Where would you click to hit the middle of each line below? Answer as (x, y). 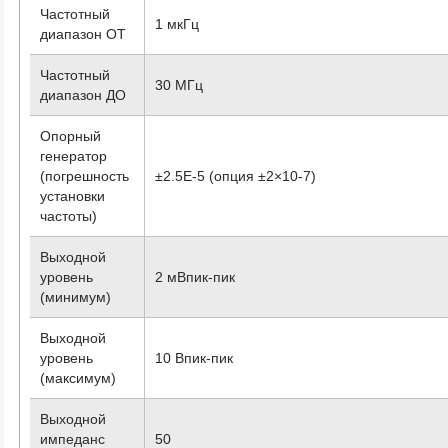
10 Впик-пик (194, 357)
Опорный (71, 135)
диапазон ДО (83, 94)
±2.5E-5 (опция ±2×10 (227, 175)
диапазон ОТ (83, 33)
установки (73, 195)
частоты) (69, 215)
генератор (74, 155)
